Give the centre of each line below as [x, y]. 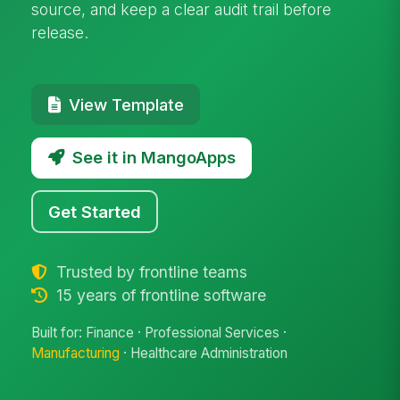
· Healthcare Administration [204, 354]
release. [60, 32]
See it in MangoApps [154, 158]
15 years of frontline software [158, 295]
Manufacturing [76, 354]
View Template [126, 104]
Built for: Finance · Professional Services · [159, 333]
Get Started [95, 211]
